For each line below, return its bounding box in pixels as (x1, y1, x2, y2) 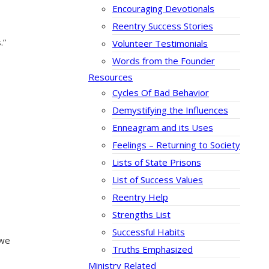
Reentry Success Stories (112, 20, 213, 32)
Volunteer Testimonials (112, 37, 208, 50)
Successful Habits (112, 226, 185, 238)
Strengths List (112, 208, 171, 221)
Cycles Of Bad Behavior (112, 86, 209, 99)
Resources (88, 71, 133, 83)
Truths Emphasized (112, 243, 193, 256)
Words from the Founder (112, 55, 215, 67)
